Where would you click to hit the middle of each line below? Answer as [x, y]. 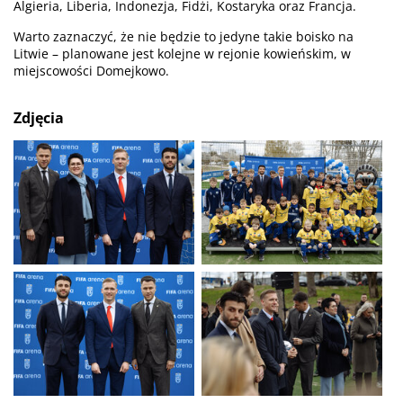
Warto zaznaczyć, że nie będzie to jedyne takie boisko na [184, 36]
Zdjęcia [39, 117]
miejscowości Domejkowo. [91, 70]
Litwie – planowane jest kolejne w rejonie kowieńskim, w [182, 53]
